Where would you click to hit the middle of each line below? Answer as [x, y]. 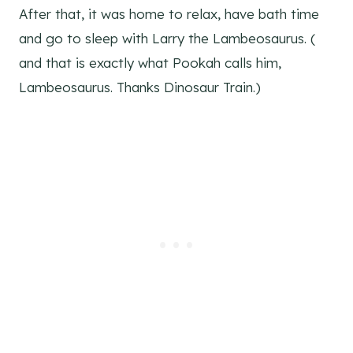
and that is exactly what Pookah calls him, [150, 62]
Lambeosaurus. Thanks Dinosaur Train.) [140, 87]
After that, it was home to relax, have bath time [169, 13]
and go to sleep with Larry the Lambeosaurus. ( [167, 38]
